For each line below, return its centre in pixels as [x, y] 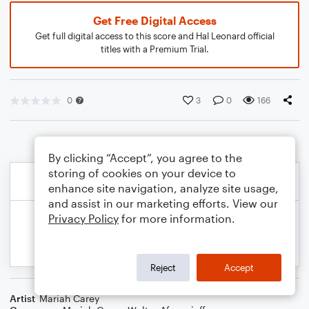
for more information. [177, 218]
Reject [163, 267]
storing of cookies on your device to [142, 173]
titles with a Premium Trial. [154, 49]
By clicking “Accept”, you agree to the [145, 158]
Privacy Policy [83, 218]
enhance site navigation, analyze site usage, [163, 188]
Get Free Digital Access [154, 20]
